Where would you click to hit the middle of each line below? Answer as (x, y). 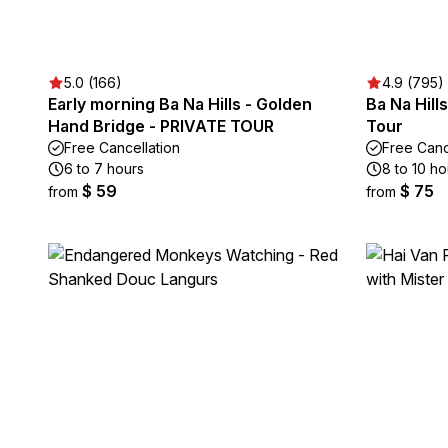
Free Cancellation (122, 147)
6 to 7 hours (104, 168)
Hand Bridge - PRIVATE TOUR (161, 126)
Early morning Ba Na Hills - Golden (180, 104)
